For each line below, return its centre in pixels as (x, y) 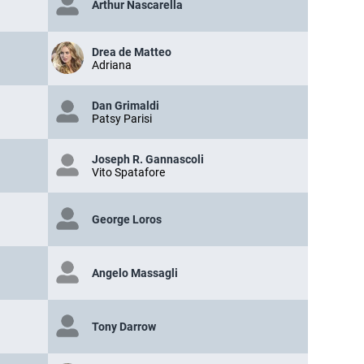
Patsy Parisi (122, 119)
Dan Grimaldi (126, 106)
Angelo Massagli (135, 273)
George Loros (127, 220)
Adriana (112, 65)
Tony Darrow (124, 327)
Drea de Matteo (132, 52)
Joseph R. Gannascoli (148, 160)
